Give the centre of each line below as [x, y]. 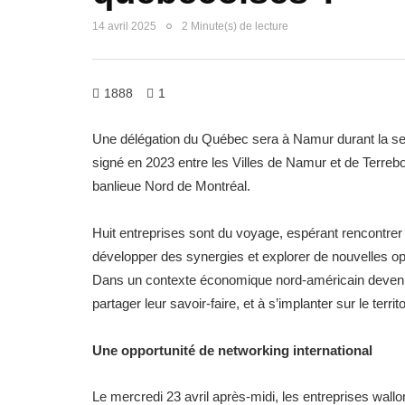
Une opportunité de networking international [232, 350]
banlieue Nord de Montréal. [171, 186]
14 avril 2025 [124, 26]
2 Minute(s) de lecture [235, 26]
